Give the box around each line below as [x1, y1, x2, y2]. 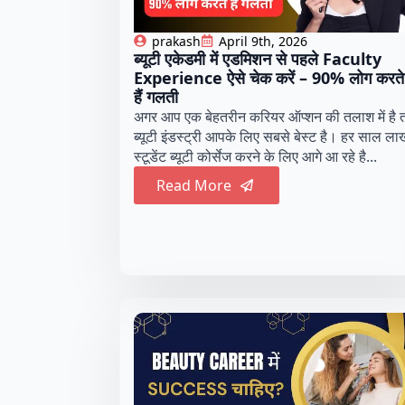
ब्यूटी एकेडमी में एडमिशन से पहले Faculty [134, 47, 381, 70]
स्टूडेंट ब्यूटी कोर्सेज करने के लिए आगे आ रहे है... [134, 146, 377, 166]
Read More [156, 174, 231, 195]
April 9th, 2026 [219, 32, 307, 50]
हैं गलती [134, 85, 178, 108]
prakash [152, 32, 201, 50]
